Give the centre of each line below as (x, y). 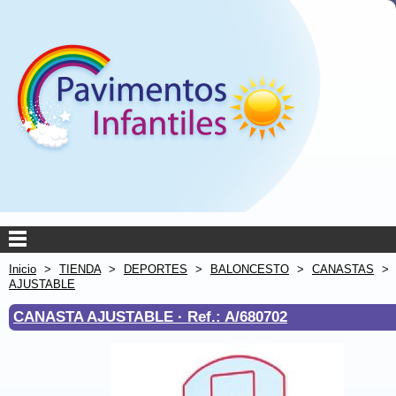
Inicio (23, 269)
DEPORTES (156, 269)
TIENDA (80, 269)
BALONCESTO (250, 269)
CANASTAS (343, 269)
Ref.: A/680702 (237, 316)
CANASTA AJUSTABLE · (100, 316)
